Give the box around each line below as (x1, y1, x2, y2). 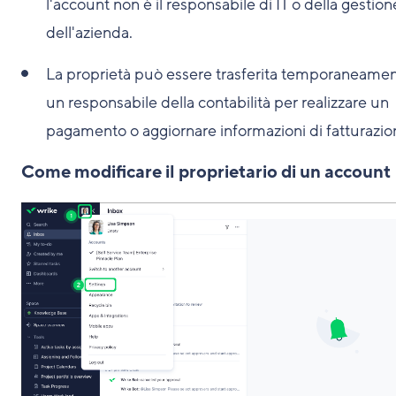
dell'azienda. (46, 22, 133, 43)
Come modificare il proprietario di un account (21, 161, 391, 184)
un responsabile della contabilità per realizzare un (46, 92, 389, 113)
